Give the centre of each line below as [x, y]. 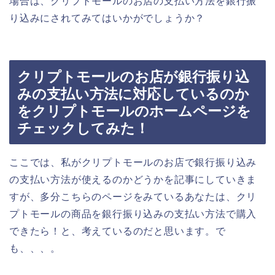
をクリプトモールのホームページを [134, 111]
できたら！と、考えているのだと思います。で [118, 231]
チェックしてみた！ [83, 129]
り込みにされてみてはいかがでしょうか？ [107, 18]
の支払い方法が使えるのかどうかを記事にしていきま [133, 180]
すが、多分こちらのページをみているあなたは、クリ [133, 197]
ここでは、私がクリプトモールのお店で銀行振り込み [133, 163]
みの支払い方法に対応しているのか [133, 94]
